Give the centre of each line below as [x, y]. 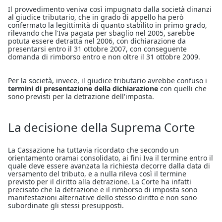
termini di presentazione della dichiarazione [83, 89]
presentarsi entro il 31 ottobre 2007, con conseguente [97, 49]
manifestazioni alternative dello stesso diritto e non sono [102, 198]
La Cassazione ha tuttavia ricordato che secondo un [93, 150]
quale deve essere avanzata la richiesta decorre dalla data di [109, 166]
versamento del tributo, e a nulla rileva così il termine [97, 174]
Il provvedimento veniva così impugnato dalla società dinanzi [110, 9]
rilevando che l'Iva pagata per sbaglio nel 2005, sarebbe [101, 33]
